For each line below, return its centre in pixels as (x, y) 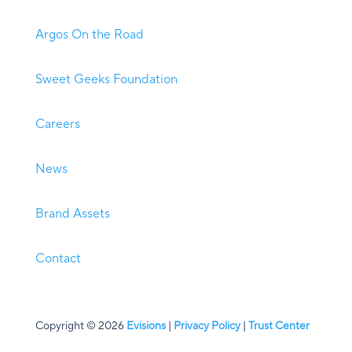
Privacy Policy (207, 326)
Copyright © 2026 (79, 326)
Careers (57, 125)
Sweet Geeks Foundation (106, 80)
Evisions (146, 326)
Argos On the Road (89, 35)
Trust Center (279, 326)
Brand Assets (72, 214)
